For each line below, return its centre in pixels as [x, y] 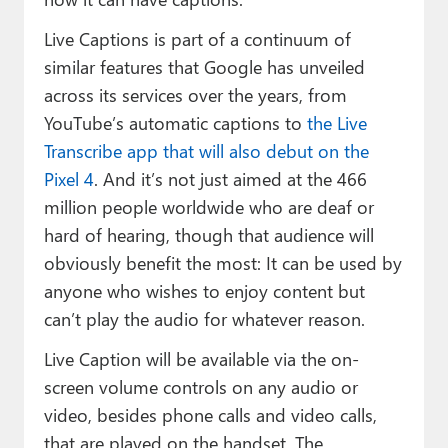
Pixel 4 [68, 178]
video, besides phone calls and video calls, [210, 414]
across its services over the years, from [195, 94]
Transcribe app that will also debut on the [206, 150]
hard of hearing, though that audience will [208, 234]
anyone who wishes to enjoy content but [204, 290]
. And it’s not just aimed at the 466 [230, 178]
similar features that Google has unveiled [204, 66]
